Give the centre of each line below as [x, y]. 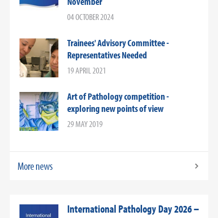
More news [35, 166]
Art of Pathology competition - [118, 96]
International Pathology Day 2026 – [133, 209]
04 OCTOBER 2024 [91, 17]
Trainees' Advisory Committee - [118, 43]
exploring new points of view [115, 108]
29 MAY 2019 [85, 124]
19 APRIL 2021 [87, 70]
